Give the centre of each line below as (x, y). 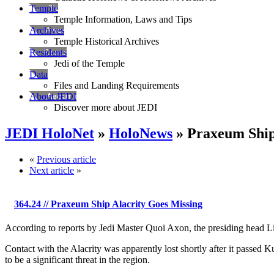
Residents (48, 52)
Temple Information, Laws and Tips (123, 19)
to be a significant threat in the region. (77, 260)
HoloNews (141, 133)
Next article (52, 170)
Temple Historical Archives (106, 41)
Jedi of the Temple (89, 63)
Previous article (66, 159)
